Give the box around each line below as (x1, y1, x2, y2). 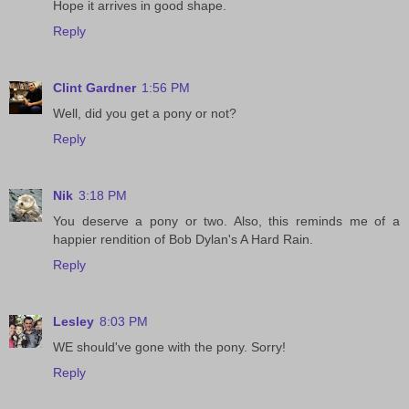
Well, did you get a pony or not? (53, 106, 236, 121)
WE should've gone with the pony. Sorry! (53, 340, 286, 355)
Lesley (53, 314, 94, 330)
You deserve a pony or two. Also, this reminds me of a (53, 214, 400, 229)
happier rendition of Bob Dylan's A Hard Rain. (53, 232, 313, 247)
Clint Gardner (53, 80, 136, 96)
